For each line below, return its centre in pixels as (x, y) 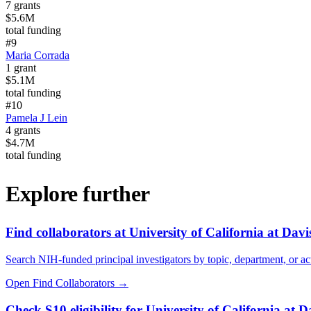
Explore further (78, 193)
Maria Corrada (37, 56)
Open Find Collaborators (60, 283)
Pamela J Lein (36, 118)
